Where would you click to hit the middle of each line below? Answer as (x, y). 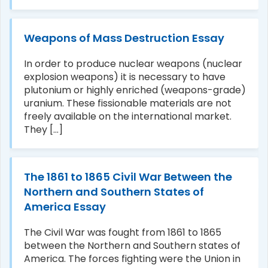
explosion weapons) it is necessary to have (125, 77)
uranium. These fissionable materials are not (128, 103)
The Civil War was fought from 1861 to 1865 (123, 232)
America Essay (65, 206)
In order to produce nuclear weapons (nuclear (133, 63)
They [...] (43, 129)
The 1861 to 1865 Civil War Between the (128, 176)
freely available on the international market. (128, 116)
